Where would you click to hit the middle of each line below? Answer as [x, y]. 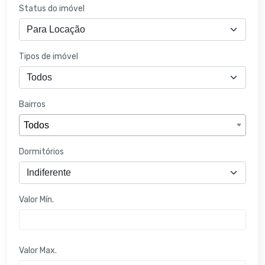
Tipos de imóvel [49, 56]
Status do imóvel [52, 8]
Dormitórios [41, 152]
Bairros [32, 104]
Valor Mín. [36, 200]
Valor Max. [38, 251]
